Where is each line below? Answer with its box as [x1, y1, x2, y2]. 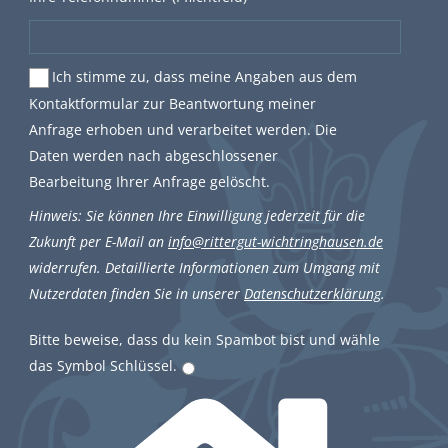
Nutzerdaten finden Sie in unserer [29, 284, 244, 303]
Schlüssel [106, 356, 173, 375]
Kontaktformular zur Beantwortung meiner [29, 94, 316, 113]
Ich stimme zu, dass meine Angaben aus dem [52, 66, 357, 86]
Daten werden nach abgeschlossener [29, 146, 278, 165]
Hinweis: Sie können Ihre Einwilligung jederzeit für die [29, 206, 365, 225]
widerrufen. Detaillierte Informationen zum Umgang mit [29, 258, 380, 277]
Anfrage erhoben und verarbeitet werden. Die [29, 120, 337, 139]
